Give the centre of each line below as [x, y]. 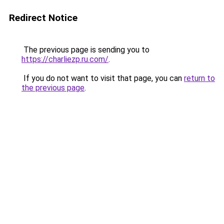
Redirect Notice [43, 18]
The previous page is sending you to [85, 50]
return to [199, 78]
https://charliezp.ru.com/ [65, 59]
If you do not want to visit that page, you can [103, 78]
